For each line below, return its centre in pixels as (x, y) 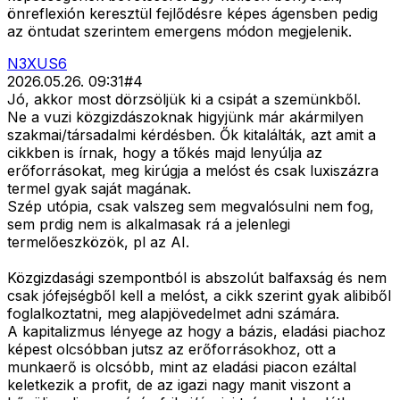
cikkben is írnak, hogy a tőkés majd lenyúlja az (165, 153)
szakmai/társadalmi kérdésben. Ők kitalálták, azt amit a (192, 135)
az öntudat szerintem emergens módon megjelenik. (179, 32)
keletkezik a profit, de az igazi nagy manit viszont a (179, 385)
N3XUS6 (37, 64)
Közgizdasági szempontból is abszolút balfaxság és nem (197, 278)
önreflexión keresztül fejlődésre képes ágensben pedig (192, 14)
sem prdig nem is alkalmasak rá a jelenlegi (149, 225)
